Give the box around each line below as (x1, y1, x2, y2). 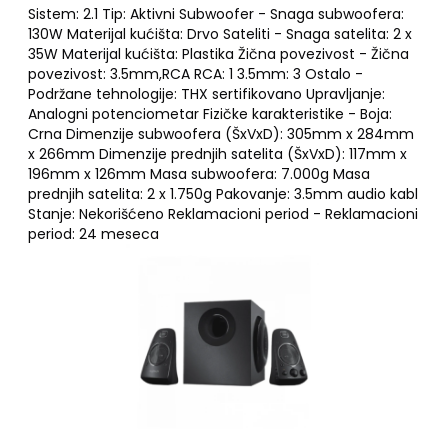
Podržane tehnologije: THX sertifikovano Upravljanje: (28, 84, 385, 104)
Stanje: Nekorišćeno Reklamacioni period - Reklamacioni (28, 204, 418, 224)
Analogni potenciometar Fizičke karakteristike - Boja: (28, 104, 392, 124)
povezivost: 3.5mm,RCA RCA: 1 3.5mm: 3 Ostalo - (28, 64, 363, 84)
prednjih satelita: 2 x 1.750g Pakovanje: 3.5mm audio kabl (28, 184, 418, 204)
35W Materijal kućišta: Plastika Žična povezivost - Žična (28, 44, 409, 64)
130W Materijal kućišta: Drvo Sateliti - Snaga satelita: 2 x (28, 24, 412, 44)
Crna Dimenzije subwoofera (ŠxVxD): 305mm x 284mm (28, 124, 414, 144)
